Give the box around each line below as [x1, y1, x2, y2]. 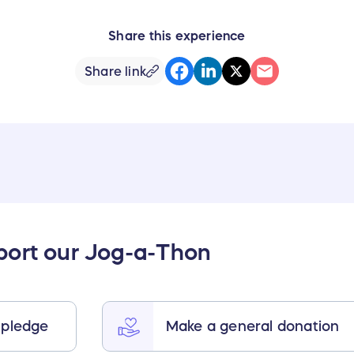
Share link [84, 65, 147, 78]
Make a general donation [165, 318, 340, 333]
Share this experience [108, 29, 246, 43]
